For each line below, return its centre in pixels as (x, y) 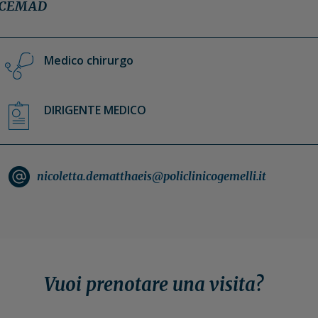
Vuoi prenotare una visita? (154, 284)
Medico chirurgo (88, 60)
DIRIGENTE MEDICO (95, 110)
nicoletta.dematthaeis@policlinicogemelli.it (151, 176)
